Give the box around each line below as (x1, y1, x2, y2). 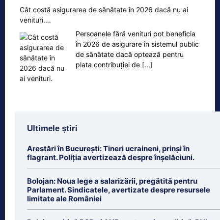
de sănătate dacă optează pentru (76, 50, 184, 59)
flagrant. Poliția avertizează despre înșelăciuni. (27, 153, 194, 163)
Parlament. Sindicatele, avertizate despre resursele (27, 185, 210, 195)
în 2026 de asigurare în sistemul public (76, 40, 199, 49)
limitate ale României (27, 194, 102, 204)
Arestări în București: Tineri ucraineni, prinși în (27, 144, 190, 154)
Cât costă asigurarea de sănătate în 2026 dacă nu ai (20, 5, 188, 14)
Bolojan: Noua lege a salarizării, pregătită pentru (27, 176, 197, 186)
